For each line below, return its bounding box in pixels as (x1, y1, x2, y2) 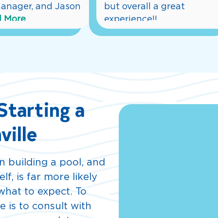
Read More (112, 27, 160, 36)
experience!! (104, 15, 157, 24)
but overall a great (104, 2, 185, 11)
